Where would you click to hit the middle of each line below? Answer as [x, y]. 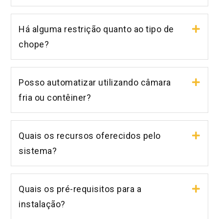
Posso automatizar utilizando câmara [95, 82]
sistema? [38, 151]
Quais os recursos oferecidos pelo [90, 135]
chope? [34, 44]
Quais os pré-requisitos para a [80, 189]
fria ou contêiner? [55, 97]
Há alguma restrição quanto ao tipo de [96, 29]
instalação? [42, 204]
